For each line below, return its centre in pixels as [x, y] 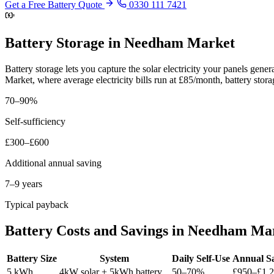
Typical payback [37, 205]
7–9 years [24, 184]
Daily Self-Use [201, 259]
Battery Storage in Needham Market [120, 43]
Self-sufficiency [35, 122]
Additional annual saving [53, 163]
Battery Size [32, 259]
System [114, 259]
